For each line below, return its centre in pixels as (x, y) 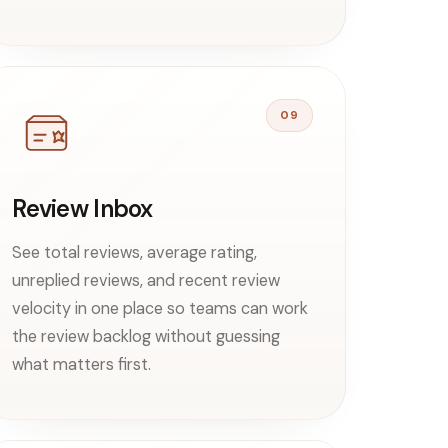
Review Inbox (82, 208)
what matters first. (82, 364)
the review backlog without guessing (146, 336)
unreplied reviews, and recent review (146, 280)
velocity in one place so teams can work (160, 308)
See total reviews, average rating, (135, 252)
